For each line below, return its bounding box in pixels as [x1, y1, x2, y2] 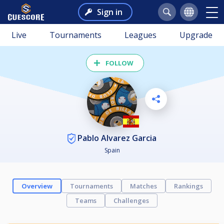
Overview [21, 181, 52, 191]
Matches [130, 181, 157, 191]
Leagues [124, 29, 156, 40]
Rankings [174, 181, 203, 191]
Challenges [113, 196, 149, 205]
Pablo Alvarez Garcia [75, 132, 156, 143]
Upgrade [179, 29, 212, 40]
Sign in [96, 6, 122, 17]
